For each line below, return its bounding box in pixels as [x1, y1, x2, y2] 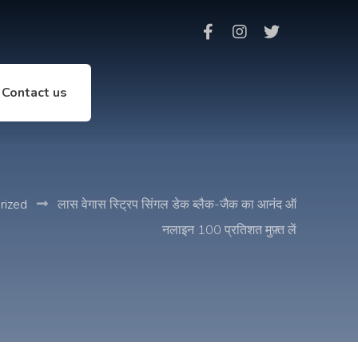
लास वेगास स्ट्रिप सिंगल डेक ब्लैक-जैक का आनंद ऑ [57, 196, 296, 213]
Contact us [2, 84, 68, 101]
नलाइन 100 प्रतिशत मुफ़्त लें [161, 221, 296, 239]
